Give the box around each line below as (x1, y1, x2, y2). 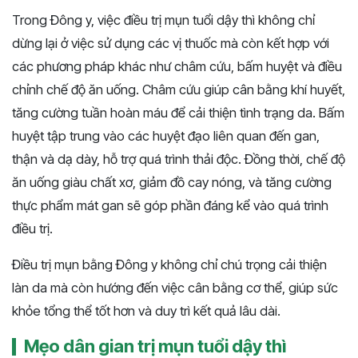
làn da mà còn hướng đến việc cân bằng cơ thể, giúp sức (12, 280, 338, 296)
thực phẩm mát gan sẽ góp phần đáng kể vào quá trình (12, 197, 328, 214)
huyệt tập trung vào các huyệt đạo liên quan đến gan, (12, 128, 320, 145)
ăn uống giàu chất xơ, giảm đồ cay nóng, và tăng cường (12, 174, 332, 191)
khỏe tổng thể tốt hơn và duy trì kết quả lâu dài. (12, 303, 280, 320)
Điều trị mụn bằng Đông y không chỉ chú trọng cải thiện (12, 257, 327, 273)
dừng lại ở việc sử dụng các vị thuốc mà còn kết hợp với (12, 35, 329, 52)
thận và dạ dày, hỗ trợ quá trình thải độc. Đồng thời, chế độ (12, 151, 345, 168)
